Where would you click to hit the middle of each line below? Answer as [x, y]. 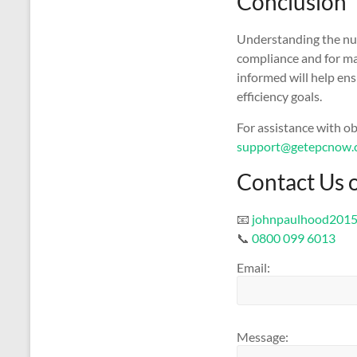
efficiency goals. [279, 96]
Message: [263, 336]
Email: [253, 267]
